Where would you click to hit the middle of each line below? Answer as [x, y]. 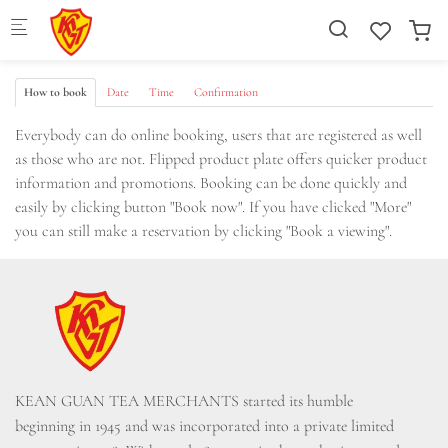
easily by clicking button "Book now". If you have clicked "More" [213, 207]
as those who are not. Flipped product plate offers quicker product [221, 159]
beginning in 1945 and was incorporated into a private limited [204, 426]
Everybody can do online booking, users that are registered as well [218, 135]
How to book [55, 92]
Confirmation [226, 92]
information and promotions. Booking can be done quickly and [211, 183]
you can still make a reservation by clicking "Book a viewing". [203, 231]
